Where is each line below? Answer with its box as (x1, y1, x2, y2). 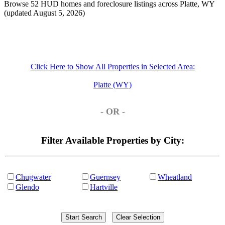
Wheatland (158, 172, 192, 181)
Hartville (90, 182, 118, 191)
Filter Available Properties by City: (41, 135, 184, 146)
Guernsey (90, 172, 121, 181)
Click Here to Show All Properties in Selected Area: (30, 62, 195, 71)
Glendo (16, 182, 39, 191)
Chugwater (16, 172, 51, 181)
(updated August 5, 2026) (4, 8, 85, 17)
